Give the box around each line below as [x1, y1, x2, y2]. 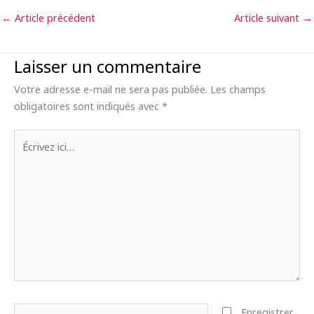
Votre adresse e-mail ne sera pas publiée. [14, 82, 207, 97]
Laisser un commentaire [14, 55, 201, 78]
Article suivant [234, 10, 302, 25]
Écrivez [13, 130, 46, 145]
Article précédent [12, 10, 95, 25]
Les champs [210, 82, 266, 97]
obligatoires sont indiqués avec [14, 99, 162, 114]
